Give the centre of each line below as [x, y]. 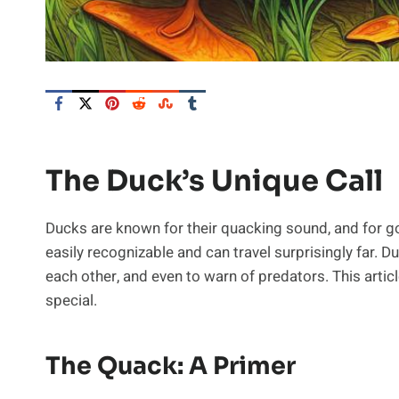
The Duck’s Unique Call [214, 180]
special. [71, 300]
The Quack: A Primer [171, 366]
